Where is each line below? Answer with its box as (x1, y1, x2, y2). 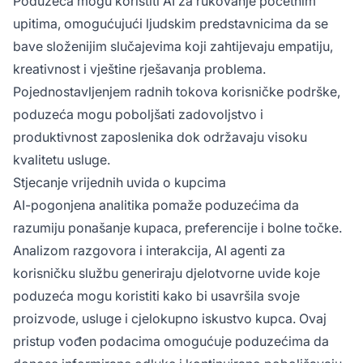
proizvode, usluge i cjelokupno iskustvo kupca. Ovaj (13, 310, 327, 327)
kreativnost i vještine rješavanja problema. (13, 60, 266, 77)
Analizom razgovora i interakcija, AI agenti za (13, 241, 285, 258)
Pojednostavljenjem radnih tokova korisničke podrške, (13, 83, 340, 100)
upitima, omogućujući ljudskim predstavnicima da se (13, 15, 328, 32)
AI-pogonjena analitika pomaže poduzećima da (13, 196, 299, 213)
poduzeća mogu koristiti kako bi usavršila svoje (13, 287, 300, 304)
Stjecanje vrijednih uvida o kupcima (13, 173, 226, 190)
